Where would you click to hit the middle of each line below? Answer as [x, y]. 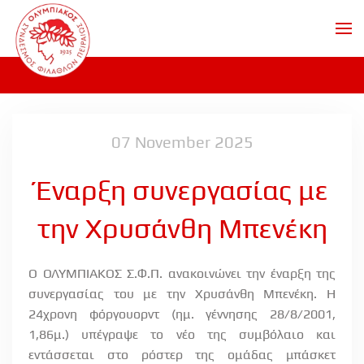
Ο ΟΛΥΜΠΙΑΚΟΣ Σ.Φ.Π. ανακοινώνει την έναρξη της [182, 273]
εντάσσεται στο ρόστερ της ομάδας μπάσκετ [182, 355]
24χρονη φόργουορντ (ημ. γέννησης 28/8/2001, [182, 314]
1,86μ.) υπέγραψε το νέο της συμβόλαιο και [182, 334]
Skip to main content [89, 38]
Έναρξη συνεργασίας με [182, 190]
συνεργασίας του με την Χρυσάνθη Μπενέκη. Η [182, 294]
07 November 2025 [182, 142]
